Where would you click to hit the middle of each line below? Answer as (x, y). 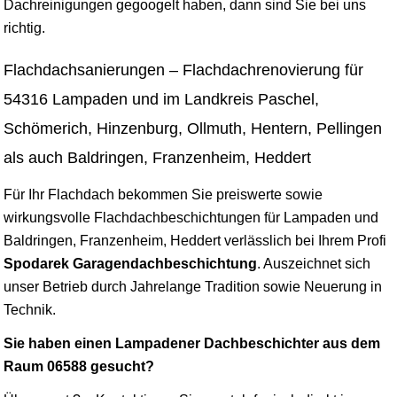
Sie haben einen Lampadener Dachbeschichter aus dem (192, 343)
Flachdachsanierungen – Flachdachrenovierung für (183, 70)
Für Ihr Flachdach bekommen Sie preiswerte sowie (163, 194)
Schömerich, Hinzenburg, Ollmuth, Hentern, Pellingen (193, 128)
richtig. (24, 27)
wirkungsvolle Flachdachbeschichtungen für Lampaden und (191, 217)
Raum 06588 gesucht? (79, 366)
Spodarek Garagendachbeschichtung (130, 263)
